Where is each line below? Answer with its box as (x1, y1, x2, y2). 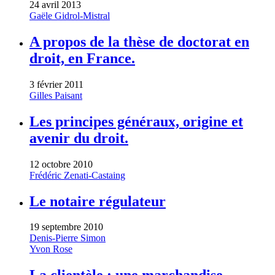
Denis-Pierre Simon (29, 233, 106, 244)
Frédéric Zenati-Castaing (29, 169, 125, 180)
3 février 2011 (29, 79, 83, 90)
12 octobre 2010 (29, 158, 93, 169)
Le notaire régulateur (29, 193, 166, 209)
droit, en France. (29, 50, 135, 66)
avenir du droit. (29, 130, 128, 146)
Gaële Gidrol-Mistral (29, 10, 110, 21)
